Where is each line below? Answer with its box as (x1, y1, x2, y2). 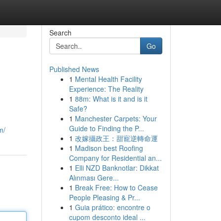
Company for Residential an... (69, 153, 162, 163)
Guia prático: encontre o (74, 202, 150, 212)
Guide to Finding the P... (69, 123, 144, 133)
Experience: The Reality (69, 84, 144, 94)
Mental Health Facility (74, 74, 142, 84)
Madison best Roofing (74, 143, 143, 153)
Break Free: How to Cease (74, 183, 158, 192)
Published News (49, 64, 99, 74)
